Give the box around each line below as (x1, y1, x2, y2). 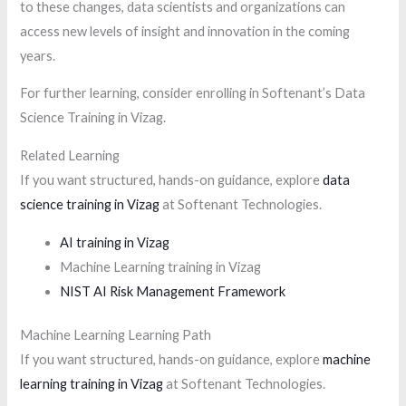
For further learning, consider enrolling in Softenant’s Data (20, 85, 366, 101)
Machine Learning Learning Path (20, 327, 212, 343)
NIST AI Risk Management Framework (60, 283, 286, 299)
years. (20, 47, 56, 63)
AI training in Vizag (60, 234, 170, 250)
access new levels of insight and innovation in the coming (20, 23, 351, 39)
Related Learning (20, 147, 121, 163)
